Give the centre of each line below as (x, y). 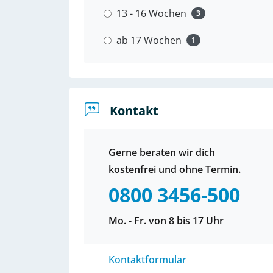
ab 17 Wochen (149, 40)
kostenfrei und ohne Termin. (175, 169)
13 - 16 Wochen (151, 13)
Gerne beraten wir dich (162, 152)
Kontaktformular (147, 260)
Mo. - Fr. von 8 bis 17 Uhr (166, 221)
